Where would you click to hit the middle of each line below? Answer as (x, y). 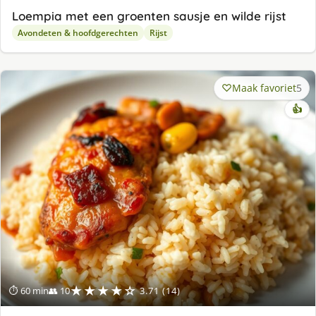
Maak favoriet (264, 87)
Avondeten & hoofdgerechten (78, 32)
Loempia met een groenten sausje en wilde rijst (149, 16)
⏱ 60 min (29, 291)
